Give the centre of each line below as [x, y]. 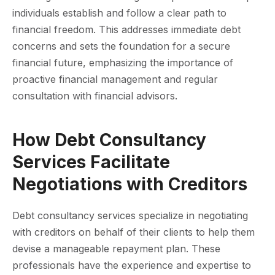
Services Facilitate [91, 162]
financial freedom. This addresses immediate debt [126, 29]
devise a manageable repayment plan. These [116, 248]
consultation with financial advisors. [95, 95]
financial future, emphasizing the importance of [123, 62]
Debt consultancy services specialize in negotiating [130, 215]
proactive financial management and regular [115, 79]
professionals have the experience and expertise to [132, 265]
